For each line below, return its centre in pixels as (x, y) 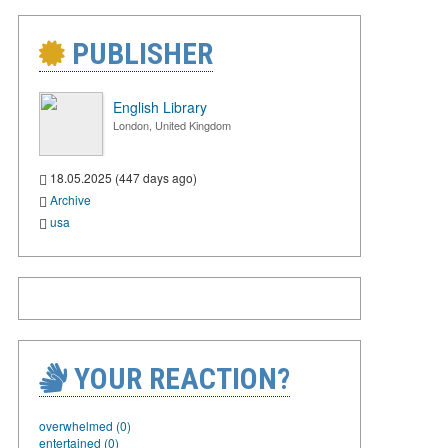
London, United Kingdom (172, 125)
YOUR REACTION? (178, 378)
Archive (70, 199)
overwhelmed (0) (85, 425)
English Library (160, 107)
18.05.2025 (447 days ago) (122, 177)
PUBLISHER (139, 53)
